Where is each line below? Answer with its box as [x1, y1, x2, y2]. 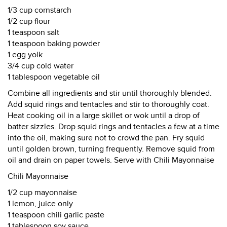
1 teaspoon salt [8, 27, 59, 37]
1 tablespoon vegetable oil [8, 72, 100, 82]
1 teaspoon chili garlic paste [8, 210, 104, 220]
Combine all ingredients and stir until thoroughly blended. [8, 88, 212, 98]
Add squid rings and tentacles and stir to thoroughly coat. [8, 99, 209, 109]
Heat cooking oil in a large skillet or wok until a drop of [8, 110, 200, 121]
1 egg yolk [8, 50, 43, 60]
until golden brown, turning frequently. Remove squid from [8, 144, 215, 154]
